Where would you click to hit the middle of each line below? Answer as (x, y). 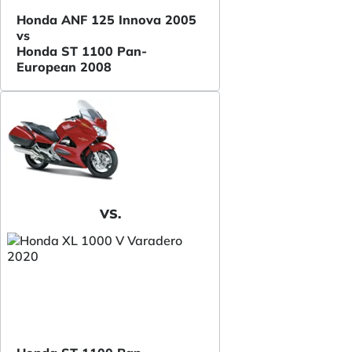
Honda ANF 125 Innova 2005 (106, 19)
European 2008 (64, 66)
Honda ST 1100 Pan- (82, 51)
